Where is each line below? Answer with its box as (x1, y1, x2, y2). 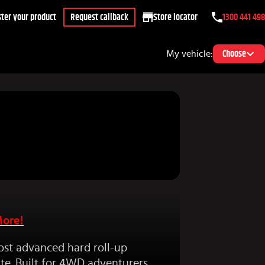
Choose (222, 49, 246, 59)
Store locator (153, 12, 198, 22)
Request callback (70, 12, 128, 22)
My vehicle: (166, 49, 213, 59)
